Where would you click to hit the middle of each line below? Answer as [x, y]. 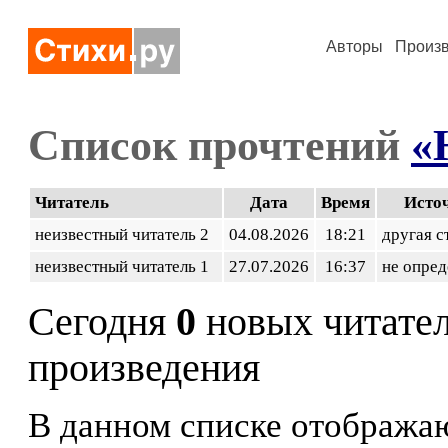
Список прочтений [219, 145]
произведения [144, 368]
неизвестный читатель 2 [126, 234]
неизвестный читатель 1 [126, 266]
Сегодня [102, 322]
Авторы [354, 46]
